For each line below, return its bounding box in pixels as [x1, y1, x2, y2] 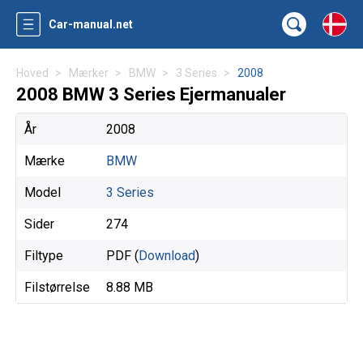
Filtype [24, 248, 63, 263]
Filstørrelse [24, 280, 90, 295]
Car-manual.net [49, 18, 133, 31]
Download [139, 248, 195, 263]
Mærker [69, 66, 109, 79]
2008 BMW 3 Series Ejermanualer [16, 84, 286, 105]
